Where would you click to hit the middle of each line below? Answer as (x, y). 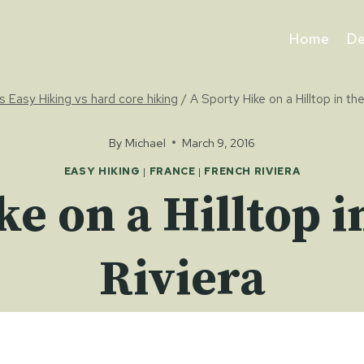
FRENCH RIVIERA (252, 171)
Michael (145, 142)
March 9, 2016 (218, 142)
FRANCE (172, 171)
